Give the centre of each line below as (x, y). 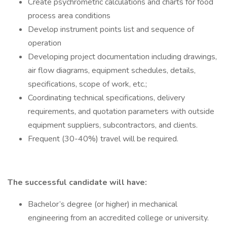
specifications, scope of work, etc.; (87, 84)
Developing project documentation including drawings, (122, 57)
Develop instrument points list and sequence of (111, 29)
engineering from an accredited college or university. (118, 218)
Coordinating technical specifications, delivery (106, 98)
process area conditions (69, 16)
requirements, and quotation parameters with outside (121, 111)
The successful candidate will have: (78, 182)
